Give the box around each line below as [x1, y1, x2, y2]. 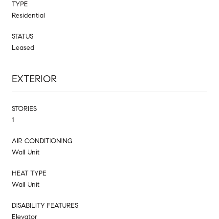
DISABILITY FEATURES [12, 201, 78, 210]
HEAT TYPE [12, 169, 46, 177]
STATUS [12, 32, 33, 41]
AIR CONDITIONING [12, 136, 72, 145]
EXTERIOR [12, 72, 57, 85]
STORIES [12, 104, 37, 113]
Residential [12, 11, 45, 20]
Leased [12, 43, 34, 52]
